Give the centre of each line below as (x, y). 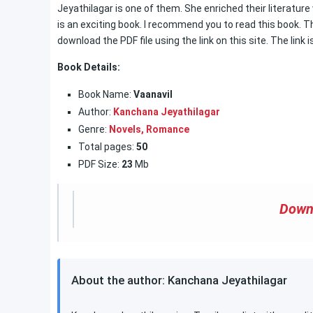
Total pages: (106, 147)
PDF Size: (99, 164)
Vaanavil (152, 94)
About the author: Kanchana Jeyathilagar (179, 280)
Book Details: (89, 67)
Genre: (94, 129)
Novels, (126, 129)
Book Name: (105, 94)
